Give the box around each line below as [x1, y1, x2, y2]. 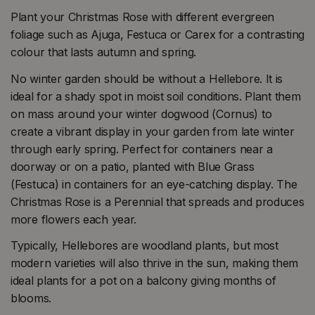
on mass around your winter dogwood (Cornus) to [11, 106, 272, 121]
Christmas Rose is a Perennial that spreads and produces [11, 194, 304, 209]
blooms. [11, 291, 51, 306]
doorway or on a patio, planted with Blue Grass [11, 159, 255, 174]
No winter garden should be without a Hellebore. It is [11, 71, 283, 86]
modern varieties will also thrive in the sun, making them [11, 256, 298, 271]
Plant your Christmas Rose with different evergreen [11, 10, 275, 25]
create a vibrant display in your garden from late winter [11, 124, 295, 139]
